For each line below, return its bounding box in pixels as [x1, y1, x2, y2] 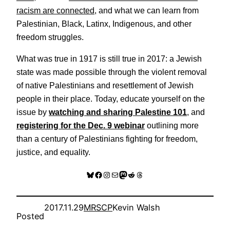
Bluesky [86, 169, 116, 180]
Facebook [94, 169, 132, 180]
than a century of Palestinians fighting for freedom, [16, 134, 198, 144]
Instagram [102, 169, 141, 180]
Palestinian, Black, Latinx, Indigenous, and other [16, 18, 191, 28]
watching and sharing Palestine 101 [49, 107, 187, 117]
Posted [16, 210, 44, 221]
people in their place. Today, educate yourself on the [16, 94, 205, 104]
